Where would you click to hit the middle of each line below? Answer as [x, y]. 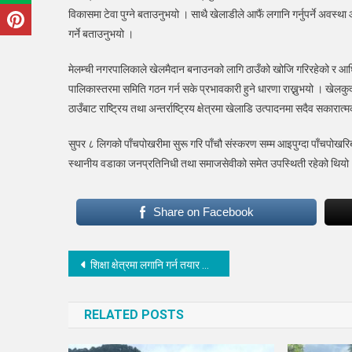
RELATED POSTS [134, 314]
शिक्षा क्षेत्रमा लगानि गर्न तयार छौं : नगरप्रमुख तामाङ [146, 264]
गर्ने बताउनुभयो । [101, 33]
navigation [124, 295]
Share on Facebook [203, 211]
